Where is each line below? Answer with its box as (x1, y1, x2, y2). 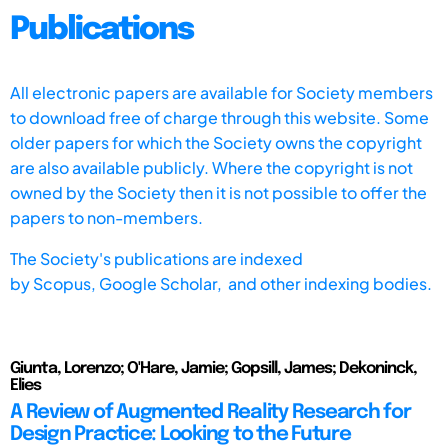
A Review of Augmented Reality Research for (10, 401, 411, 423)
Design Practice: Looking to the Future (10, 423, 351, 445)
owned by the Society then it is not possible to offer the (10, 181, 427, 203)
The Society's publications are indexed (10, 247, 303, 269)
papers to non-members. (10, 206, 203, 228)
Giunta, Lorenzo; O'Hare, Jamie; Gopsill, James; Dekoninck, (10, 359, 417, 377)
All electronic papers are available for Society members (10, 81, 433, 103)
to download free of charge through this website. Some (10, 106, 429, 128)
